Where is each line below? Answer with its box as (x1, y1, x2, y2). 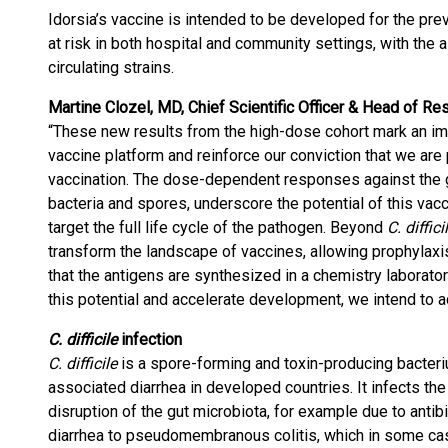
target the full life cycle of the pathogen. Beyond (48, 218, 387, 237)
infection (117, 330, 182, 349)
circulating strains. (48, 58, 174, 77)
